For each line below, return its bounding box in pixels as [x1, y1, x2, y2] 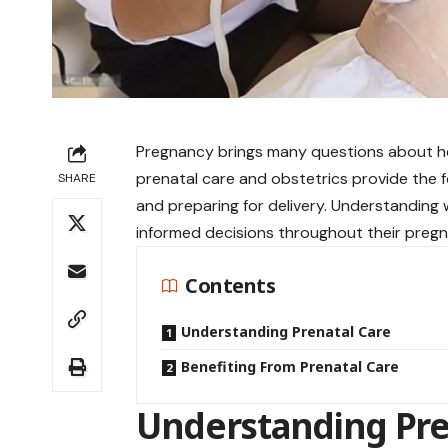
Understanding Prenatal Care [181, 322, 392, 342]
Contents [185, 272, 276, 300]
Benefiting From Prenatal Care [181, 357, 400, 377]
